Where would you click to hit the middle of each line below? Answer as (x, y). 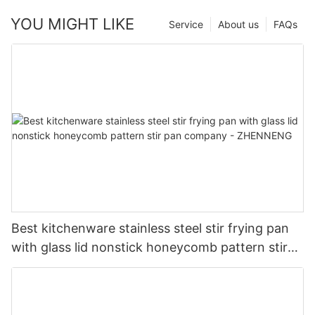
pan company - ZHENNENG (94, 266)
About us (238, 24)
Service (186, 24)
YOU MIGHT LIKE (72, 24)
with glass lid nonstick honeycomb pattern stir (149, 247)
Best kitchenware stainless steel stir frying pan (150, 228)
